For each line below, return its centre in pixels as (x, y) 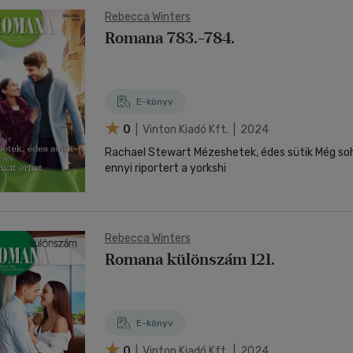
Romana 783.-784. (170, 38)
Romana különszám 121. (190, 259)
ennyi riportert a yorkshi (165, 168)
